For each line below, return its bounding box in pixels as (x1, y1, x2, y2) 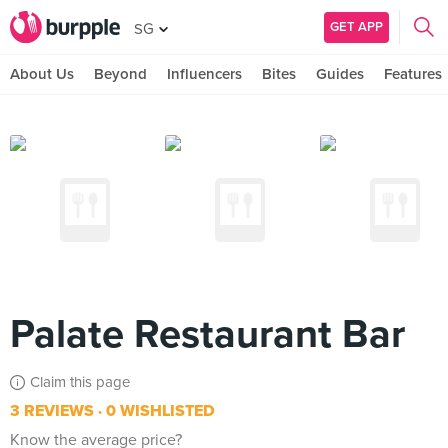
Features (384, 65, 442, 83)
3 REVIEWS (10, 401, 94, 421)
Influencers (167, 65, 242, 83)
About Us (10, 65, 74, 83)
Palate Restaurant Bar (10, 310, 405, 358)
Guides (316, 65, 364, 83)
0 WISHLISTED (102, 401, 215, 421)
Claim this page (30, 373, 130, 391)
